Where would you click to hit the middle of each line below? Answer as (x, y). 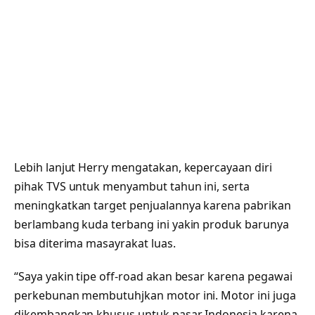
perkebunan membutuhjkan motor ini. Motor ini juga (155, 296)
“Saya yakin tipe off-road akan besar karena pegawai (153, 277)
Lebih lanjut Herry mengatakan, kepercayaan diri (143, 167)
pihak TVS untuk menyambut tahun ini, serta (132, 186)
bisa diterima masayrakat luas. (95, 243)
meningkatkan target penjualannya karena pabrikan (153, 205)
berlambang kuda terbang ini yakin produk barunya (152, 224)
